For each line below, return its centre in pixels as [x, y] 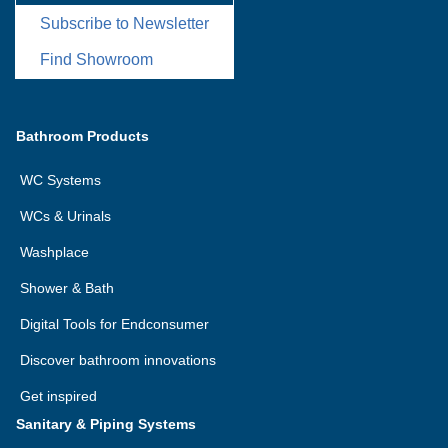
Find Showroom [96, 59]
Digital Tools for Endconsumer [114, 324]
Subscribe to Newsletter [124, 23]
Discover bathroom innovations [118, 360]
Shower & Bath [67, 288]
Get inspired [58, 396]
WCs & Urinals [65, 216]
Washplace [54, 252]
